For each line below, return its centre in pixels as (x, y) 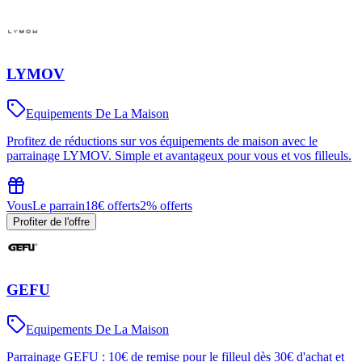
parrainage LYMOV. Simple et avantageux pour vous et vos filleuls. (179, 156)
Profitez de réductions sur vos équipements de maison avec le (162, 141)
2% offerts (166, 206)
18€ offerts (112, 206)
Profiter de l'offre (51, 222)
